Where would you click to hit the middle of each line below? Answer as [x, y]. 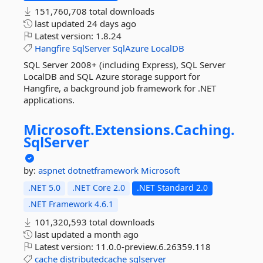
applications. [49, 100]
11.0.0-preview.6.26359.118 [153, 247]
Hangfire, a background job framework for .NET [120, 88]
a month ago [113, 234]
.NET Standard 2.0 [172, 188]
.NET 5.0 [44, 188]
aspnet [53, 170]
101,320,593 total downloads [93, 222]
